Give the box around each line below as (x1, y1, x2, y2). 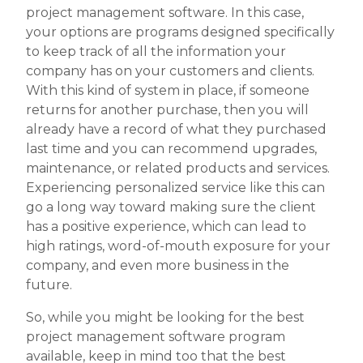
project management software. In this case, (26, 5, 304, 21)
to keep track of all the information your (26, 44, 286, 60)
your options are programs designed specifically (26, 24, 335, 41)
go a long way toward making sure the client (26, 199, 316, 216)
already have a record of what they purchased (26, 122, 327, 138)
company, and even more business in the (26, 258, 289, 274)
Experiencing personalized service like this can (26, 180, 325, 196)
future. (26, 277, 72, 293)
